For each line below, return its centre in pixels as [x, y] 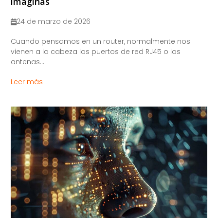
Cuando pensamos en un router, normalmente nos [101, 42]
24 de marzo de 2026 [54, 22]
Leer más [27, 82]
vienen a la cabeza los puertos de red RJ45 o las [96, 52]
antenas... [28, 62]
